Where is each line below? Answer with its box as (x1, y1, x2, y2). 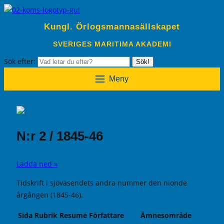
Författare (89, 210, 124, 220)
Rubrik (34, 210, 57, 220)
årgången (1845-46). (16, 189, 83, 199)
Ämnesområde (140, 210, 191, 220)
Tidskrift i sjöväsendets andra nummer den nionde (16, 177, 187, 187)
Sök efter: (4, 56, 37, 66)
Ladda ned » (16, 158, 57, 168)
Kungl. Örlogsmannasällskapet (44, 22, 180, 32)
